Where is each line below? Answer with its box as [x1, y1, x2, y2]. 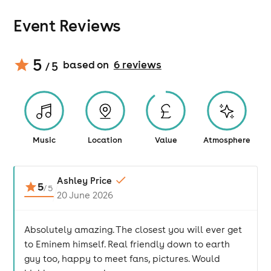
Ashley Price [57, 175, 112, 186]
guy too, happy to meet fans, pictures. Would [24, 253, 221, 264]
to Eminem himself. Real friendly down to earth [24, 238, 230, 250]
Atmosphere [203, 135, 251, 145]
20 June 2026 [57, 189, 113, 201]
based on [62, 58, 109, 71]
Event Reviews [13, 15, 120, 36]
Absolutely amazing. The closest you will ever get [24, 224, 243, 235]
